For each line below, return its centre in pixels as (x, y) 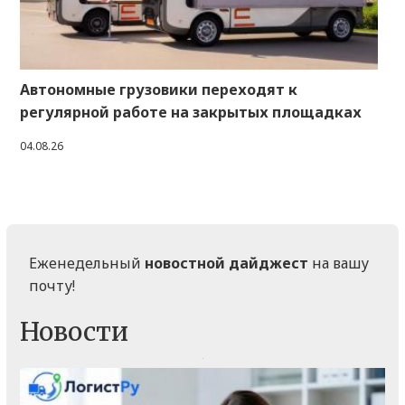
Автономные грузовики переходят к (159, 90)
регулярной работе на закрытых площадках (191, 113)
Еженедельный (87, 264)
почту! (52, 286)
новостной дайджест (226, 264)
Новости (74, 332)
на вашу (339, 264)
